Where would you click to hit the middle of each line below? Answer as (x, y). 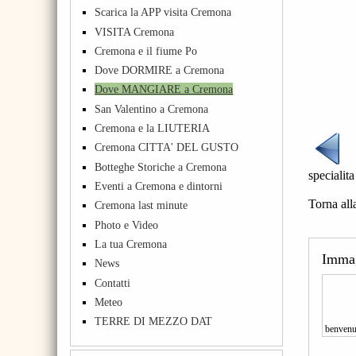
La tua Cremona (131, 244)
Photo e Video (127, 224)
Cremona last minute (141, 205)
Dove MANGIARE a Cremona (164, 89)
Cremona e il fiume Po (146, 50)
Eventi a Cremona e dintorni (159, 186)
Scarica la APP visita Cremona (163, 12)
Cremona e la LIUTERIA (153, 128)
